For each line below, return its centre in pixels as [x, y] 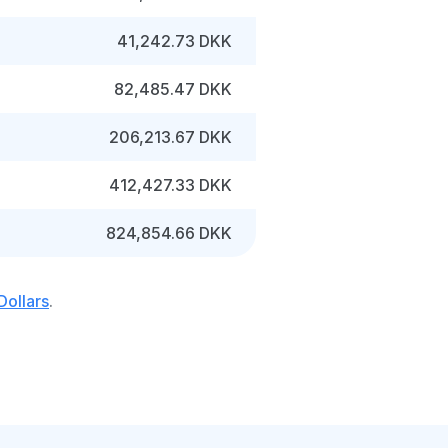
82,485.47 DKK [173, 89]
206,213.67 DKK [170, 137]
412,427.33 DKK [170, 185]
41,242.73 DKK [174, 41]
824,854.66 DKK [169, 233]
